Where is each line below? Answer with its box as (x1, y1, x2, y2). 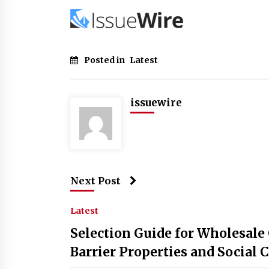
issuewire (130, 95, 182, 109)
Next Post (70, 174, 121, 187)
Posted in (84, 54, 127, 65)
